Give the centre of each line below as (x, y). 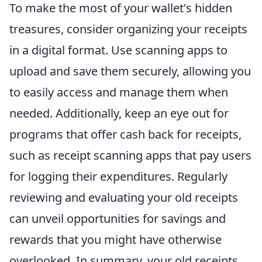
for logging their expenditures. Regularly (118, 176)
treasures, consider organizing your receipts (128, 29)
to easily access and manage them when (119, 92)
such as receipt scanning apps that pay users (130, 155)
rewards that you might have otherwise (116, 239)
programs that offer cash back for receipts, (125, 134)
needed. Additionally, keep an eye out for (119, 113)
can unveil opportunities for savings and (118, 218)
